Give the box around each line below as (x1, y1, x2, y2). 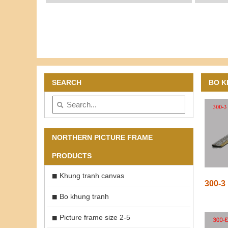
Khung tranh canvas (60, 171, 124, 180)
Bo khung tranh (60, 192, 109, 201)
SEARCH (52, 78, 81, 87)
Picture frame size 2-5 (60, 213, 130, 221)
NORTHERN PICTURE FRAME (52, 133, 153, 141)
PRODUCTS (52, 151, 92, 160)
